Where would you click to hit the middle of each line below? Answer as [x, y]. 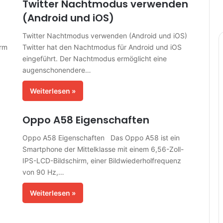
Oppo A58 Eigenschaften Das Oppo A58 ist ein [101, 138]
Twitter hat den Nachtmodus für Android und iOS [102, 47]
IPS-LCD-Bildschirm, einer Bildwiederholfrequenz [102, 161]
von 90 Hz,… [43, 172]
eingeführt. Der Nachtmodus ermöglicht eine [94, 58]
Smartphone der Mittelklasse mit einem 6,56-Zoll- [103, 149]
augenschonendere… [56, 70]
